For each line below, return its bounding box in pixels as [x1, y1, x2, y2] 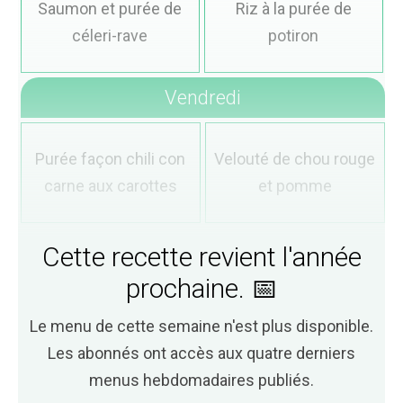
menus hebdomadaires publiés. [89, 371, 314, 390]
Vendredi [164, 86, 241, 109]
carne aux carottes [43, 176, 177, 195]
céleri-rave [72, 26, 148, 45]
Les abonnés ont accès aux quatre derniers [48, 344, 355, 363]
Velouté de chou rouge [214, 149, 376, 168]
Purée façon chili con [35, 149, 185, 168]
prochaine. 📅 [125, 273, 278, 304]
